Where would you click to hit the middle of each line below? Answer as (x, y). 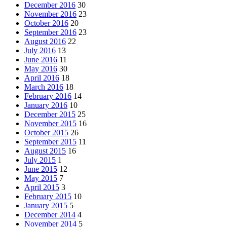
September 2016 (50, 32)
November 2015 (50, 123)
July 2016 (40, 50)
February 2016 (48, 96)
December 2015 (50, 114)
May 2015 (41, 178)
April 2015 (42, 187)
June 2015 (41, 169)
